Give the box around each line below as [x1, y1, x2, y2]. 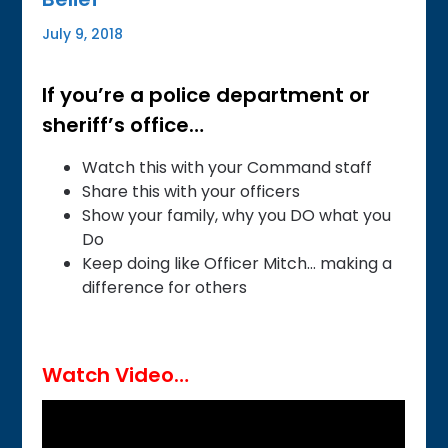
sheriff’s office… [42, 110, 205, 139]
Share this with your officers [82, 179, 301, 203]
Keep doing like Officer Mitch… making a [82, 251, 393, 275]
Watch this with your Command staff [82, 155, 373, 179]
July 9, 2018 [42, 23, 124, 44]
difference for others [82, 275, 248, 299]
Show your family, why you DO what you [82, 203, 392, 227]
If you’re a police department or [42, 80, 371, 109]
